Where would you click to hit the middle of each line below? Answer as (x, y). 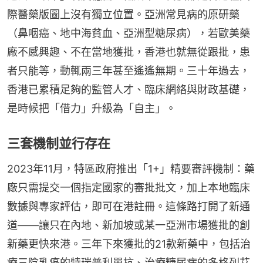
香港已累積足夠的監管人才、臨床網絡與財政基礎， (129, 89)
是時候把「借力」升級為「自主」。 (92, 108)
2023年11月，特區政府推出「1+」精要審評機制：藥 (131, 168)
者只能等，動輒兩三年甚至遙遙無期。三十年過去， (129, 70)
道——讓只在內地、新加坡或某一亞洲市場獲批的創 (129, 225)
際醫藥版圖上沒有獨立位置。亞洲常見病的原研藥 (123, 14)
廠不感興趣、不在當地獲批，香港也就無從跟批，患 (129, 52)
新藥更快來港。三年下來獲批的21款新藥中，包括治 (129, 244)
